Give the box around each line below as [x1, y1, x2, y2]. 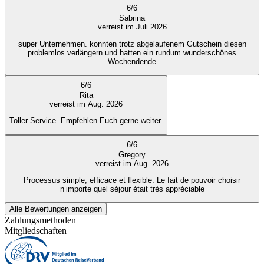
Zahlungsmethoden [5, 215, 76, 226]
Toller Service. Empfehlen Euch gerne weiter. [9, 116, 163, 126]
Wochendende [108, 57, 156, 66]
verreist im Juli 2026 [97, 22, 167, 32]
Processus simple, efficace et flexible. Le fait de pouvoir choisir [24, 175, 240, 184]
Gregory [118, 150, 146, 159]
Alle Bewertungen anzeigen [9, 204, 102, 214]
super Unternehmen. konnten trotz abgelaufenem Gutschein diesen [18, 39, 246, 48]
